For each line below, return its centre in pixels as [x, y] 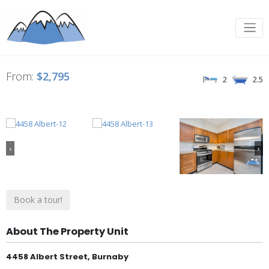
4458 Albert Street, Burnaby [67, 256]
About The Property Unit [67, 231]
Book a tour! [38, 199]
